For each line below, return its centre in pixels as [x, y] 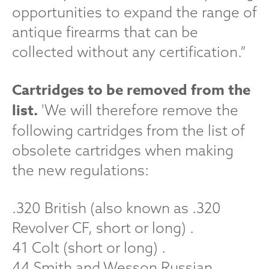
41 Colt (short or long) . [89, 247]
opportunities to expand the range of [134, 12]
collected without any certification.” [129, 52]
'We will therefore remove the [138, 110]
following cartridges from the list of [128, 130]
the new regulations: [80, 170]
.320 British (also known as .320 [116, 208]
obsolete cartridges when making [123, 150]
